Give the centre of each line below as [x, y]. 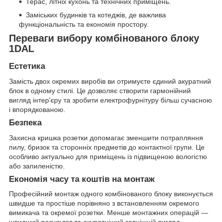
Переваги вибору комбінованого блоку [104, 38]
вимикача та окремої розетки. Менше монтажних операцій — [109, 213]
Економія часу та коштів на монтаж [82, 179]
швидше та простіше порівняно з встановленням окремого [104, 203]
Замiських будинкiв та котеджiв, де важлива [96, 15]
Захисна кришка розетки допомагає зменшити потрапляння [106, 138]
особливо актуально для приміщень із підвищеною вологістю [108, 156]
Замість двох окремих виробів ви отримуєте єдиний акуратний [110, 81]
